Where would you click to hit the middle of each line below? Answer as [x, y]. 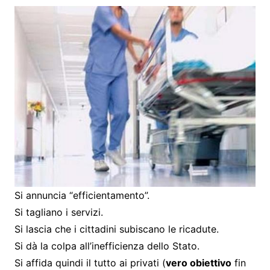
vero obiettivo [198, 262]
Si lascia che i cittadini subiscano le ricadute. [116, 229]
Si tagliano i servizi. [58, 212]
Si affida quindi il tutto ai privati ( [90, 262]
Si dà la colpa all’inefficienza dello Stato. [107, 246]
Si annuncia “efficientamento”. [82, 195]
